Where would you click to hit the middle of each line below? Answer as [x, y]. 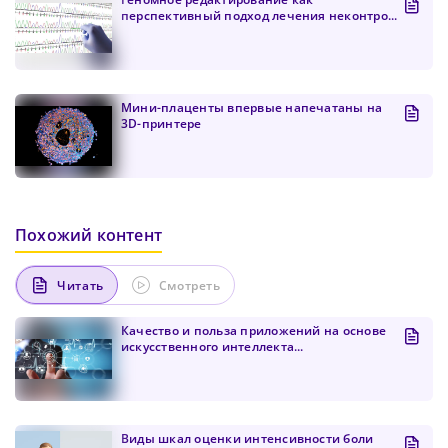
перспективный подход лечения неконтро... [259, 16]
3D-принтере [161, 124]
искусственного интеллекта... [212, 347]
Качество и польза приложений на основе [254, 331]
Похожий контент [88, 235]
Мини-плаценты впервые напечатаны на [252, 108]
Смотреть [189, 285]
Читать [80, 285]
